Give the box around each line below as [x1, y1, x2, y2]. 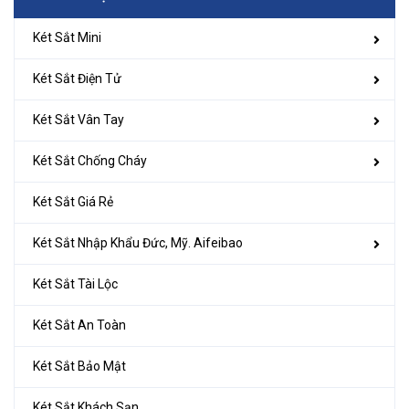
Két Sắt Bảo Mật [33, 359, 126, 374]
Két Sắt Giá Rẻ [33, 194, 113, 210]
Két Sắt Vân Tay [33, 112, 124, 128]
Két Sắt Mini [33, 30, 101, 46]
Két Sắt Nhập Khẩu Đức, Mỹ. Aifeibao [33, 236, 243, 251]
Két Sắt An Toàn [33, 318, 126, 333]
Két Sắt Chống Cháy [33, 153, 147, 169]
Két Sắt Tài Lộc [33, 277, 118, 292]
